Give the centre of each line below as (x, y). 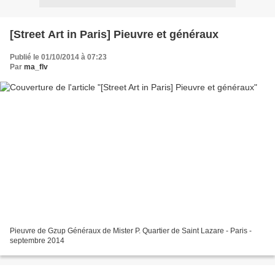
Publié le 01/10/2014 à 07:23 (58, 57)
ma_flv (36, 67)
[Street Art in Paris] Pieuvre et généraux (114, 34)
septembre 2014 (37, 241)
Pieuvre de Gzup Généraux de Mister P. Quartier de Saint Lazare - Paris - (131, 231)
